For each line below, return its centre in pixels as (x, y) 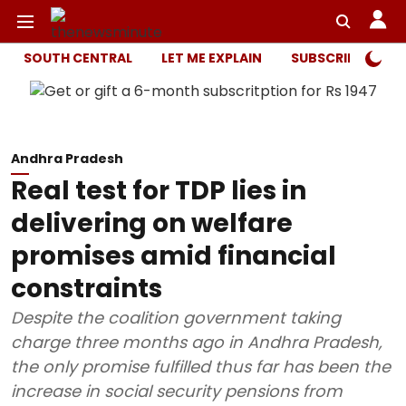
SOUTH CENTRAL (78, 58)
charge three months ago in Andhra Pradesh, (197, 342)
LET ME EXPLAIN (212, 58)
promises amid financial (174, 256)
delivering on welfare (152, 223)
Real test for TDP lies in (159, 191)
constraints (87, 289)
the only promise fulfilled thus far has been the (201, 367)
